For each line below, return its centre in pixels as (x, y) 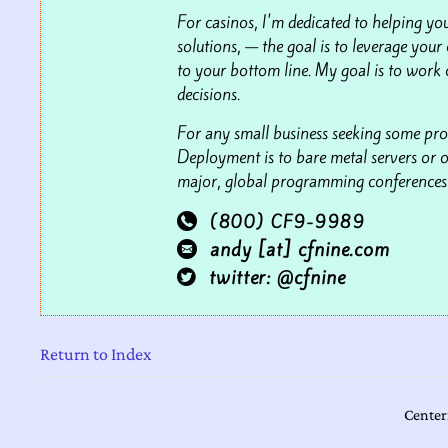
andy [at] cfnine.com (300, 249)
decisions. (208, 94)
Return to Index (95, 354)
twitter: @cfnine (277, 277)
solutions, (211, 46)
